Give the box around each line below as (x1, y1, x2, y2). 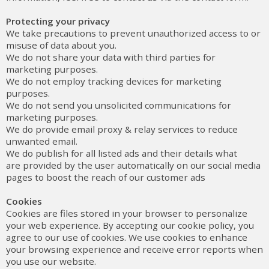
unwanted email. (6, 135, 77, 147)
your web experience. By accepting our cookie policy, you (6, 219, 254, 231)
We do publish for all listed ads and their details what (6, 147, 237, 159)
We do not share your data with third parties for (6, 51, 216, 63)
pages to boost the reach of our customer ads (6, 171, 205, 183)
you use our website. (6, 255, 96, 267)
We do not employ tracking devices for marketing (6, 75, 222, 87)
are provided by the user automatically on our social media (6, 159, 261, 171)
